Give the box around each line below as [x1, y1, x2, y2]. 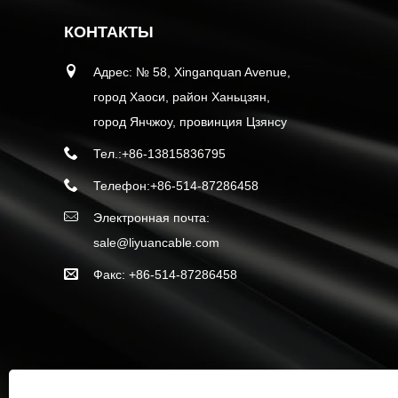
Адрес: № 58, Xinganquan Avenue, [93, 65, 291, 80]
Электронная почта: [93, 211, 210, 226]
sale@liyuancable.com [93, 235, 219, 251]
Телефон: [93, 179, 150, 194]
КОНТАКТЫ [64, 23, 154, 42]
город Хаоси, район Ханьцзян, [93, 90, 270, 105]
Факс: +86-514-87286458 [93, 267, 237, 283]
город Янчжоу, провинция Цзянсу [93, 115, 287, 130]
